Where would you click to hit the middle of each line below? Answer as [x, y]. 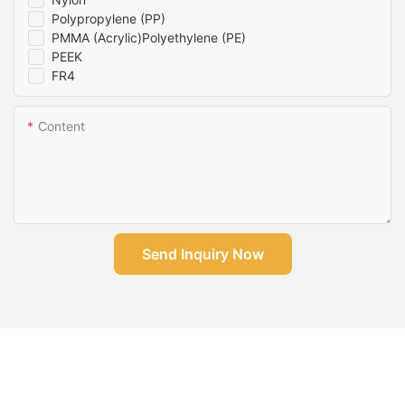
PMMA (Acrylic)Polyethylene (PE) [149, 37]
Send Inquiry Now [202, 254]
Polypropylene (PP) [108, 18]
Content [61, 126]
